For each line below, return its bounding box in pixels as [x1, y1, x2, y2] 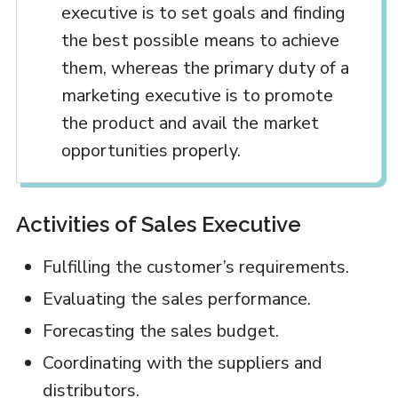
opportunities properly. [60, 138, 241, 163]
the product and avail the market [60, 110, 319, 135]
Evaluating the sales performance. [42, 286, 311, 311]
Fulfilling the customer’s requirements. [42, 254, 349, 279]
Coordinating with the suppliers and [42, 350, 322, 375]
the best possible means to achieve [60, 28, 339, 52]
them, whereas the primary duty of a [60, 55, 349, 80]
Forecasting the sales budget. [42, 318, 279, 343]
